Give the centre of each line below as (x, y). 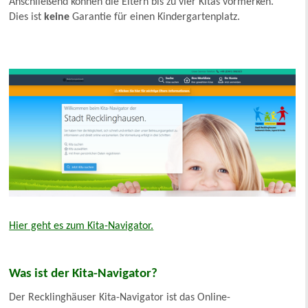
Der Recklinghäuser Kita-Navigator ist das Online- (120, 297)
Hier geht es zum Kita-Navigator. (81, 226)
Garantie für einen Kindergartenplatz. (156, 17)
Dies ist (27, 17)
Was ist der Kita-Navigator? (84, 274)
